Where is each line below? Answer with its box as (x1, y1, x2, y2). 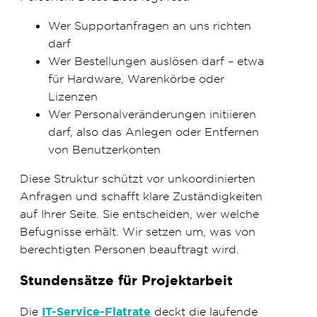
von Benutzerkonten (48, 142, 161, 157)
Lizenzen (48, 89, 98, 104)
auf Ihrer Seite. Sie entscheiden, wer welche (20, 207, 259, 221)
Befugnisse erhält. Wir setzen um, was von (20, 224, 255, 239)
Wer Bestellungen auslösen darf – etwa (48, 54, 264, 69)
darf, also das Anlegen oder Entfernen (48, 125, 259, 139)
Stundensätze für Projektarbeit (20, 271, 233, 289)
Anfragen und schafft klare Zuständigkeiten (20, 189, 263, 204)
